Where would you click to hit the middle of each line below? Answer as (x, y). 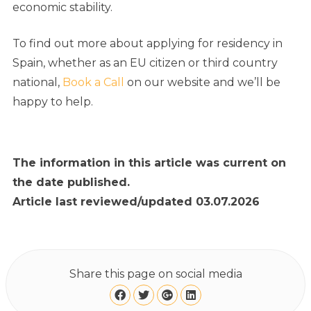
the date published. (71, 183)
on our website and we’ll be (204, 83)
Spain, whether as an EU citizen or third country (145, 63)
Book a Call (95, 83)
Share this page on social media (155, 274)
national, (37, 83)
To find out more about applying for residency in (148, 44)
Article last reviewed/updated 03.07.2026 (136, 202)
